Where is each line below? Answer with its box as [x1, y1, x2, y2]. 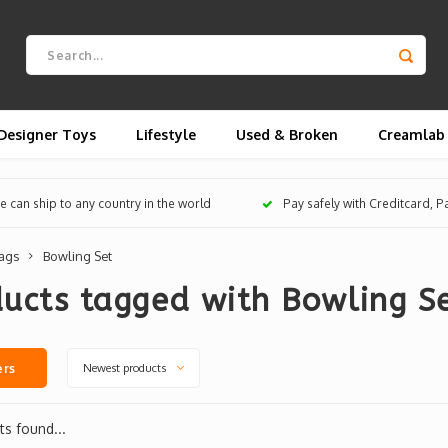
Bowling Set [43, 248, 112, 264]
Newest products [82, 360, 166, 375]
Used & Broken [236, 125, 338, 143]
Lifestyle [136, 125, 196, 143]
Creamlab [378, 125, 445, 143]
